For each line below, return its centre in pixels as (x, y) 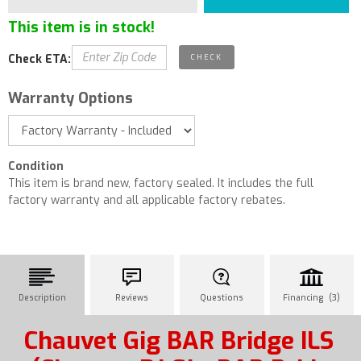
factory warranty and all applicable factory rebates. (147, 200)
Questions (222, 298)
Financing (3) (312, 298)
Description (42, 298)
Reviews (132, 298)
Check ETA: (39, 59)
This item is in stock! (81, 27)
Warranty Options (71, 98)
